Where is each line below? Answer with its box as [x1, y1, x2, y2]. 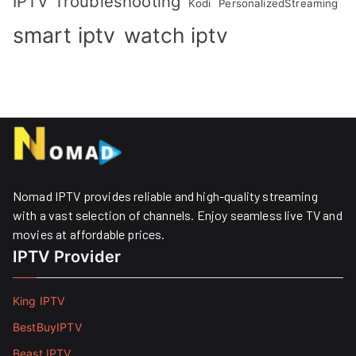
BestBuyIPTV [13, 320, 82, 334]
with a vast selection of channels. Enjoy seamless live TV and [13, 207, 342, 222]
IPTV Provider [13, 247, 122, 266]
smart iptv [13, 21, 116, 48]
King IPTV [13, 294, 65, 308]
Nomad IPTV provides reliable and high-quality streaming [13, 188, 318, 203]
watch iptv [123, 22, 229, 48]
